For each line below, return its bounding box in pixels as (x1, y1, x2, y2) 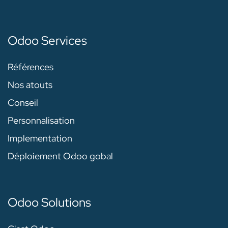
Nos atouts (8, 79, 52, 91)
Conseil (8, 97, 38, 109)
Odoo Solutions (8, 194, 91, 211)
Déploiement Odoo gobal (8, 150, 113, 162)
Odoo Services (8, 33, 87, 49)
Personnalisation (8, 115, 75, 127)
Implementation (8, 132, 72, 145)
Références (8, 61, 53, 73)
